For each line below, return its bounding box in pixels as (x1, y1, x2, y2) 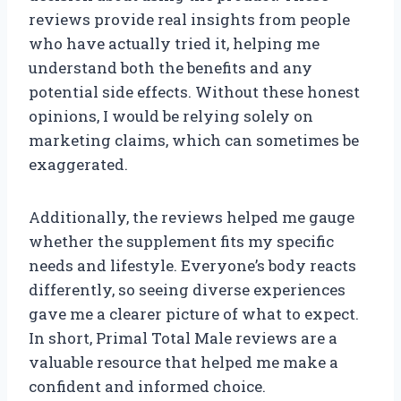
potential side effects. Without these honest (29, 81, 360, 103)
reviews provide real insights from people (29, 9, 350, 30)
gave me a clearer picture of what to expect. (29, 303, 359, 325)
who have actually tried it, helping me (29, 33, 320, 55)
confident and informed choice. (29, 376, 266, 397)
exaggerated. (29, 154, 128, 175)
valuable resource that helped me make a (29, 352, 338, 373)
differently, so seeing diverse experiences (29, 279, 346, 301)
